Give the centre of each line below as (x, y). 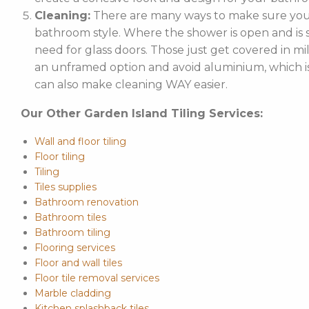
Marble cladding (72, 293)
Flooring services (74, 247)
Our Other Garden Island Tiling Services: (141, 113)
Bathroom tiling (72, 232)
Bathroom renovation (86, 202)
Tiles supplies (65, 187)
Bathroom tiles (70, 217)
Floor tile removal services (97, 278)
